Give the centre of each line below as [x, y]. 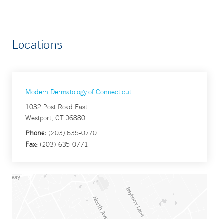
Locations [37, 44]
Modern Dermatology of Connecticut [78, 92]
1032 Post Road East [56, 107]
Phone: [36, 133]
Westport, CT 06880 [55, 118]
